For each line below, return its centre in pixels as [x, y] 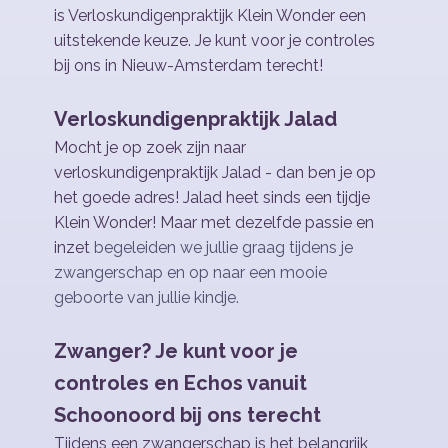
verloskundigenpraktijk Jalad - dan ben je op [215, 172]
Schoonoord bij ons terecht [187, 415]
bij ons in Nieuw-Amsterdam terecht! [188, 65]
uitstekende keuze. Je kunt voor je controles [214, 40]
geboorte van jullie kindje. [146, 297]
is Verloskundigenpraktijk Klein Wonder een [210, 15]
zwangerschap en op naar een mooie [190, 272]
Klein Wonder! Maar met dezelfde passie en [214, 222]
